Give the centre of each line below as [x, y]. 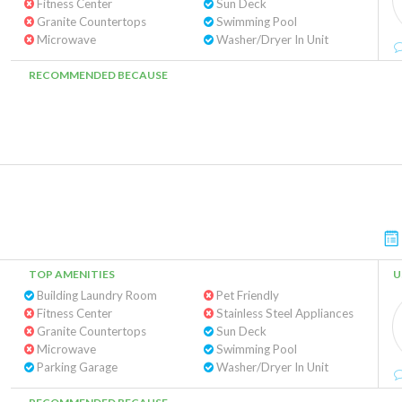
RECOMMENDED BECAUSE [98, 75]
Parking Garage [76, 367]
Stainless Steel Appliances [283, 313]
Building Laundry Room [96, 295]
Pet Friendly [246, 295]
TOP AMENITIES [72, 274]
